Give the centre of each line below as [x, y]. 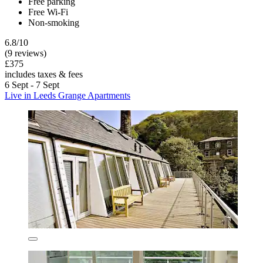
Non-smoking [54, 23]
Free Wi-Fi [48, 12]
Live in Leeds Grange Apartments [68, 96]
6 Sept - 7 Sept [32, 85]
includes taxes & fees [44, 75]
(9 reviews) [26, 53]
